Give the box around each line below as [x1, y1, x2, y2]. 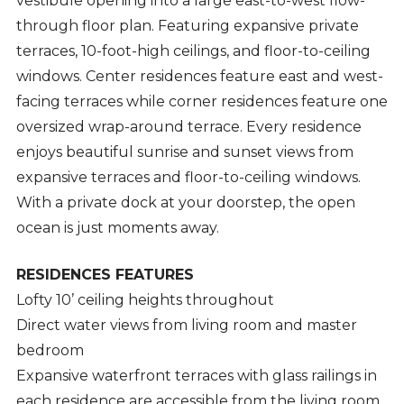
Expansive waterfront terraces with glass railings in [15, 367, 377, 385]
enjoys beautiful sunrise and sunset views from [15, 143, 353, 161]
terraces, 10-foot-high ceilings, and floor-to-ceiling [15, 42, 371, 60]
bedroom [15, 342, 84, 360]
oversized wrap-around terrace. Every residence [15, 118, 362, 136]
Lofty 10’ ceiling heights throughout [15, 291, 274, 309]
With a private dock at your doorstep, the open [15, 194, 355, 212]
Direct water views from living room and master [15, 317, 357, 335]
